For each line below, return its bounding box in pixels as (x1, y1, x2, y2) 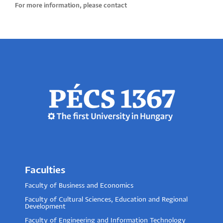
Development (25, 204, 66, 211)
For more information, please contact (15, 2, 127, 9)
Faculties (25, 166, 65, 176)
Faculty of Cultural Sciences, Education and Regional (25, 197, 188, 204)
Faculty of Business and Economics (25, 183, 133, 190)
